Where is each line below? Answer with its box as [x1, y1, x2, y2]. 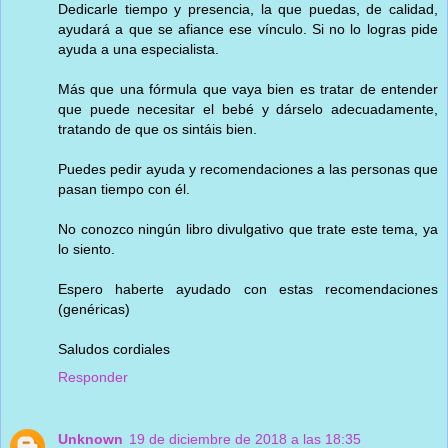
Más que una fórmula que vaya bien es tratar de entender [58, 80, 438, 97]
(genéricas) [58, 300, 130, 317]
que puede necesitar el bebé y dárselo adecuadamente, [58, 100, 438, 117]
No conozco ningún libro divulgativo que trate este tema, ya [58, 220, 438, 237]
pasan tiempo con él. [58, 180, 190, 197]
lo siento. [58, 240, 115, 257]
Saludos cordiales [58, 340, 170, 357]
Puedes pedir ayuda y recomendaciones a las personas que [58, 160, 438, 177]
